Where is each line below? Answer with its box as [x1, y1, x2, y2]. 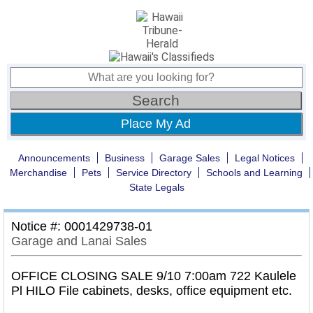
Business [104, 152, 145, 163]
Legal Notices [234, 152, 295, 163]
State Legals [129, 182, 184, 193]
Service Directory [116, 167, 191, 178]
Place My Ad [121, 117, 191, 131]
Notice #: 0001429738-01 [11, 219, 152, 233]
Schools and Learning [206, 167, 303, 178]
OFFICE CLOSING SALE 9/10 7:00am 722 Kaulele [11, 269, 296, 283]
